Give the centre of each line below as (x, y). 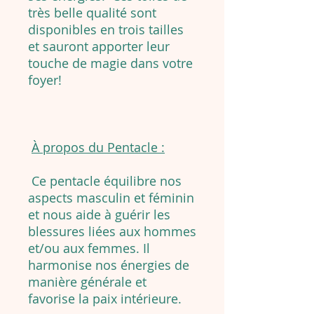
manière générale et (87, 282)
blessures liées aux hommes (112, 232)
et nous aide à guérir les (99, 215)
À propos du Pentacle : (98, 148)
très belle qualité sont (92, 13)
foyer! (45, 80)
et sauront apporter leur (99, 47)
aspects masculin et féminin (111, 198)
